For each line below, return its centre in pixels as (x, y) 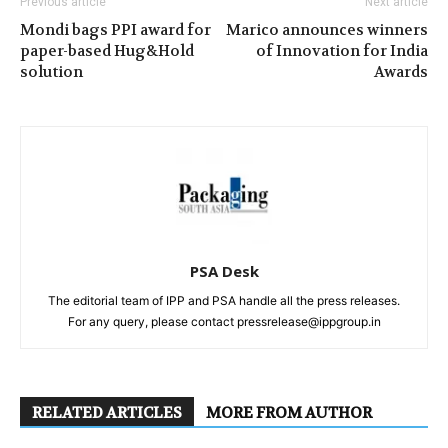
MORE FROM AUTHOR (289, 413)
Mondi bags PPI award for (115, 30)
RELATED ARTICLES (107, 413)
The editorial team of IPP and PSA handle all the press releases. (224, 300)
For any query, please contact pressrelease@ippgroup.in (224, 321)
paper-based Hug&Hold (107, 51)
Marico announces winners (327, 30)
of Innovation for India (342, 51)
